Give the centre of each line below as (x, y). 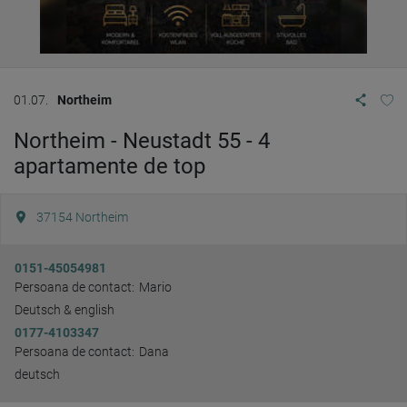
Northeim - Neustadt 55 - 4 (142, 141)
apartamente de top (109, 166)
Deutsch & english (65, 310)
